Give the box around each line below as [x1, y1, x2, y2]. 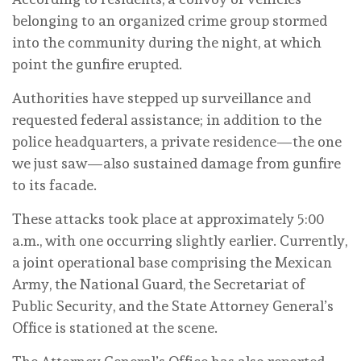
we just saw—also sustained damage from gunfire [12, 155, 341, 172]
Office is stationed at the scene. [12, 319, 221, 337]
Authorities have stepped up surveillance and [12, 89, 311, 107]
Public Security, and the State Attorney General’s [12, 297, 334, 315]
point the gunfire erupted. [12, 56, 185, 73]
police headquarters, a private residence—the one [12, 133, 342, 151]
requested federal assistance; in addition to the [12, 111, 322, 129]
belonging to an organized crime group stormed [12, 12, 327, 30]
